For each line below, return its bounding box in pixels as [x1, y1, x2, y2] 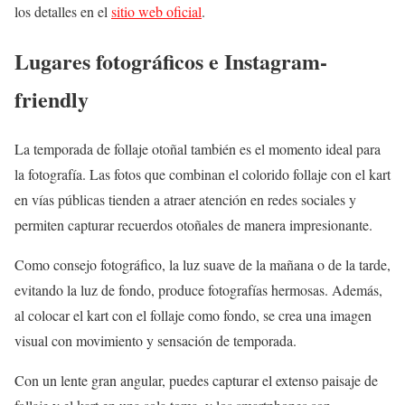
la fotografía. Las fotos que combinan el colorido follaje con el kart [14, 164, 391, 184]
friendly [14, 82, 89, 115]
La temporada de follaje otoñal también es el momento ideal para [14, 138, 381, 158]
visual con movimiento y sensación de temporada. [14, 330, 297, 350]
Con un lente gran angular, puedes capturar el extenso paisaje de [14, 370, 378, 390]
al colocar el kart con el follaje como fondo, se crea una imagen [14, 305, 372, 325]
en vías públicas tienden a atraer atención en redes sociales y [14, 189, 356, 209]
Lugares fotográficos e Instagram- [14, 44, 327, 77]
